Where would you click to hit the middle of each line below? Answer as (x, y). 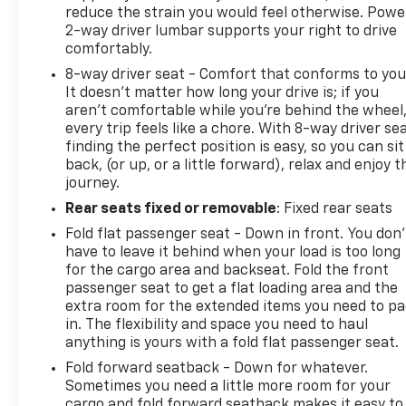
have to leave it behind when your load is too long (233, 252)
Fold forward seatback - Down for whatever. (217, 368)
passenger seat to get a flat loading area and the (232, 289)
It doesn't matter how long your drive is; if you (222, 93)
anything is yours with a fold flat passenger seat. (232, 343)
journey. (93, 184)
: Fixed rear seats (335, 209)
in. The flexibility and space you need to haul (217, 325)
